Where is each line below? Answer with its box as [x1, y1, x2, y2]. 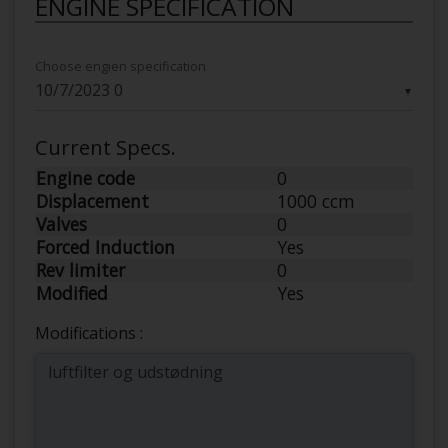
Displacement [36, 188, 149, 213]
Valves [36, 211, 87, 236]
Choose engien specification [35, 56, 206, 75]
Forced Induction [36, 234, 175, 259]
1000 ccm [277, 188, 355, 213]
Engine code [36, 165, 135, 190]
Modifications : [35, 321, 143, 344]
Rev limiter [36, 257, 125, 282]
